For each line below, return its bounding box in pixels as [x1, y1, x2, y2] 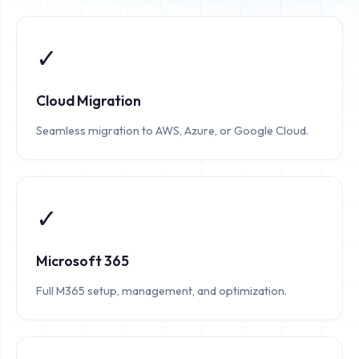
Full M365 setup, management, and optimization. [36, 284, 287, 298]
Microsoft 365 [36, 252, 129, 270]
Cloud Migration [36, 91, 141, 110]
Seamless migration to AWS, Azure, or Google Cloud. [36, 123, 309, 138]
